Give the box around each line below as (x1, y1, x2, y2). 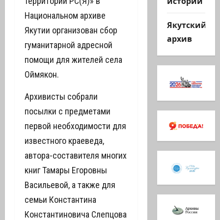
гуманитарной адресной (25, 40, 112, 50)
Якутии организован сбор (25, 25, 117, 35)
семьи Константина (25, 194, 96, 205)
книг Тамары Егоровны (25, 165, 107, 175)
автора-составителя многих (25, 150, 127, 161)
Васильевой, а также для (25, 180, 115, 190)
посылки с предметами (25, 106, 110, 116)
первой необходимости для (25, 121, 126, 131)
